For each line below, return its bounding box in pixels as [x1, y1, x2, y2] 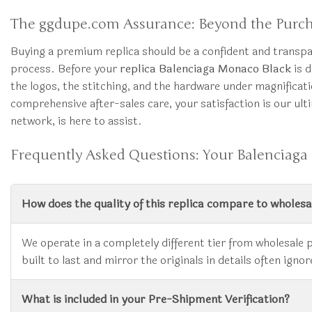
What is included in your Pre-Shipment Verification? [22, 290, 290, 308]
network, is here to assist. [10, 112, 142, 130]
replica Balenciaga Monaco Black [120, 60, 291, 78]
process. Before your [10, 60, 120, 78]
